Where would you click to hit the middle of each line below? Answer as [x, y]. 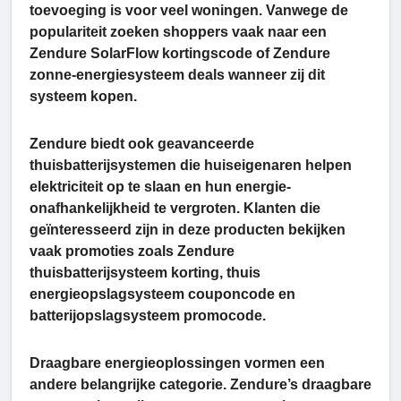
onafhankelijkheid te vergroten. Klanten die [175, 209]
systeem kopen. [83, 97]
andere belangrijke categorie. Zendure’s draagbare [200, 385]
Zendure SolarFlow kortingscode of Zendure [180, 54]
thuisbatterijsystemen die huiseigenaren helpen [191, 166]
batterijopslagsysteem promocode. [148, 316]
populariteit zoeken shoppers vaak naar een [178, 32]
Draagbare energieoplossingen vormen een [177, 363]
